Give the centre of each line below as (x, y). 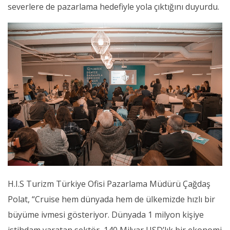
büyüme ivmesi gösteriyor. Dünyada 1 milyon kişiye (106, 215)
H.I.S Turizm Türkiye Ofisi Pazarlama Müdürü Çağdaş (109, 184)
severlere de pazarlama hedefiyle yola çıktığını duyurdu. (113, 7)
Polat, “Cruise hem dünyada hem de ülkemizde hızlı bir (111, 199)
